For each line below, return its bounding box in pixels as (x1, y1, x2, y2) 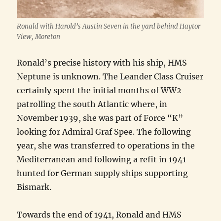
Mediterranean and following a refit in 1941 (17, 154, 186, 164)
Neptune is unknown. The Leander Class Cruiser (17, 72, 204, 81)
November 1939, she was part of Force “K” (17, 113, 184, 123)
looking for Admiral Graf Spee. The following (17, 127, 191, 137)
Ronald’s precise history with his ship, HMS (17, 58, 187, 68)
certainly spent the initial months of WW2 (17, 85, 182, 95)
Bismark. (17, 182, 52, 192)
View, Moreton (17, 33, 61, 41)
